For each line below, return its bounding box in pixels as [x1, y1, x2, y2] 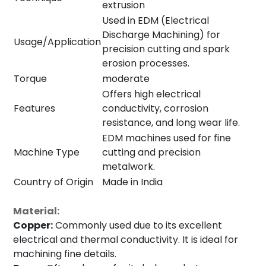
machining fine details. [13, 247, 116, 261]
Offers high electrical [102, 87, 201, 102]
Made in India [102, 175, 163, 189]
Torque [14, 72, 47, 86]
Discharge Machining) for [102, 28, 220, 42]
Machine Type [14, 145, 80, 160]
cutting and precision [102, 145, 201, 160]
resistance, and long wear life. [102, 116, 240, 130]
